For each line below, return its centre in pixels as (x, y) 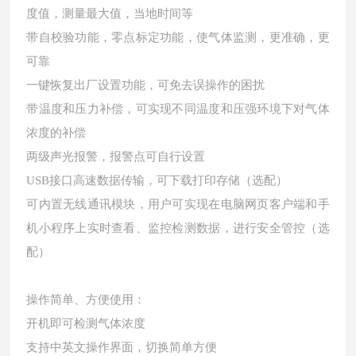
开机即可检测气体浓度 (86, 323)
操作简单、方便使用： (86, 300)
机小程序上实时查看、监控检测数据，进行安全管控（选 (178, 228)
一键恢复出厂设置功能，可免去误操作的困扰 (146, 85)
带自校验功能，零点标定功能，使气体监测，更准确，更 (178, 37)
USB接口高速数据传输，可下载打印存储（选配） (157, 180)
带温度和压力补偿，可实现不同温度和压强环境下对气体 (178, 109)
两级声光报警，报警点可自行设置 (116, 157)
